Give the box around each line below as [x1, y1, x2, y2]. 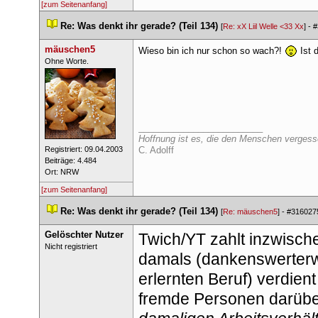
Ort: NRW [44, 168, 79, 176]
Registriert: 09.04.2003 [44, 145, 123, 153]
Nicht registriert [44, 242, 97, 251]
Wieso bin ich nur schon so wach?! [138, 45, 285, 56]
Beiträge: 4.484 [44, 156, 97, 165]
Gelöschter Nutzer [44, 229, 124, 240]
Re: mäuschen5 [223, 207, 278, 216]
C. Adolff [138, 145, 174, 155]
